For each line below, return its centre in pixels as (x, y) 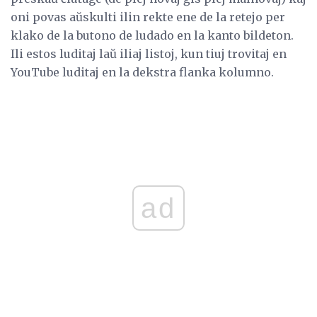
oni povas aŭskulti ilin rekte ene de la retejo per (148, 17)
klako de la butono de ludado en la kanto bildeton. (152, 36)
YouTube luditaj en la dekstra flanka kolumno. (142, 73)
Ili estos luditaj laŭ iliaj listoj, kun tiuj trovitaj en (149, 54)
